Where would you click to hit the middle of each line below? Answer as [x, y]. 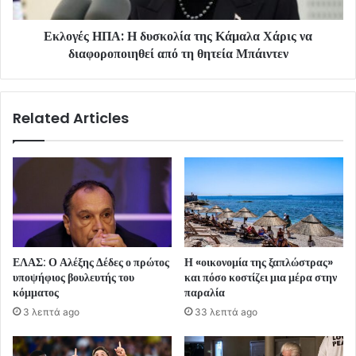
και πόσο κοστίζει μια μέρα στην [261, 278]
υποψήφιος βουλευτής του [74, 278]
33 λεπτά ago [226, 312]
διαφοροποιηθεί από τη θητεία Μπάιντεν [178, 54]
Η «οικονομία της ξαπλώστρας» [259, 263]
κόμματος [36, 293]
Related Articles [71, 118]
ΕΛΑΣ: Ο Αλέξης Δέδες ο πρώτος [91, 263]
